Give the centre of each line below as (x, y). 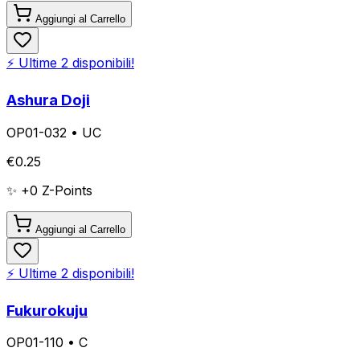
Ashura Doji (48, 100)
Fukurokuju (47, 310)
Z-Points (65, 190)
